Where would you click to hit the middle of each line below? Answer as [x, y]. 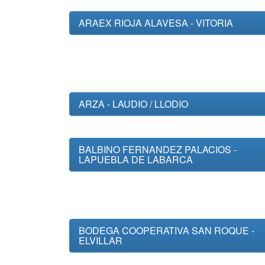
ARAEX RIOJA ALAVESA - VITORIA [156, 23]
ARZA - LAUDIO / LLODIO [133, 104]
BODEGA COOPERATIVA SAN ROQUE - [167, 230]
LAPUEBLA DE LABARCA [136, 159]
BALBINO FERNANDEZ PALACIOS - [158, 149]
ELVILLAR [101, 240]
